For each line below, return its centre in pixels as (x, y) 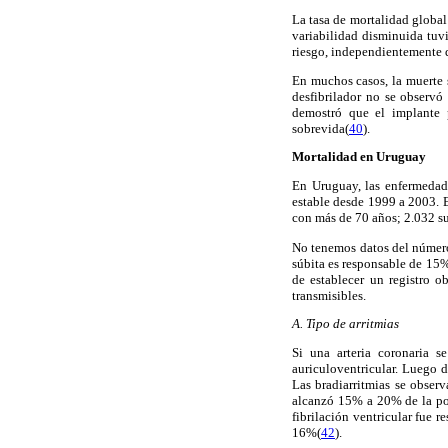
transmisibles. (329, 295)
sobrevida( (320, 128)
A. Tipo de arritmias (345, 323)
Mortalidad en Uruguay (359, 157)
